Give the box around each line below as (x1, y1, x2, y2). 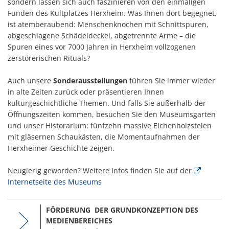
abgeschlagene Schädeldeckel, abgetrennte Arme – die (8, 31, 196, 40)
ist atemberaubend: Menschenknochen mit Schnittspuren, (8, 19, 209, 29)
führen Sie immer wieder (129, 76, 215, 85)
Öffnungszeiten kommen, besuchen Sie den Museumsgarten (8, 109, 216, 119)
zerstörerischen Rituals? (8, 53, 90, 63)
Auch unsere (8, 76, 53, 85)
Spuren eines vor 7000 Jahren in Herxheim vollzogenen (8, 42, 196, 52)
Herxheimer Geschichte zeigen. (8, 143, 114, 153)
